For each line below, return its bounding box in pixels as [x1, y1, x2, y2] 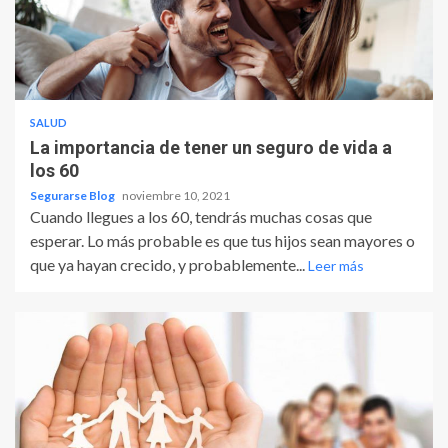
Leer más [308, 257, 364, 275]
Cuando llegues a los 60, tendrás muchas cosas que [30, 207, 372, 227]
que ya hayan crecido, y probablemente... [30, 255, 308, 275]
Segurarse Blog [30, 188, 117, 204]
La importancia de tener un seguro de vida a [30, 137, 392, 159]
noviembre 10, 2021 [122, 188, 230, 204]
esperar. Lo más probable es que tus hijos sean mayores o [30, 231, 415, 251]
